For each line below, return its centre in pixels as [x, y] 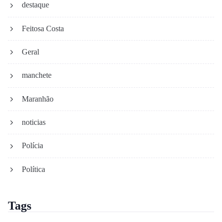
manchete [37, 75]
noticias [34, 122]
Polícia [32, 146]
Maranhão [38, 99]
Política [33, 169]
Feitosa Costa [43, 28]
